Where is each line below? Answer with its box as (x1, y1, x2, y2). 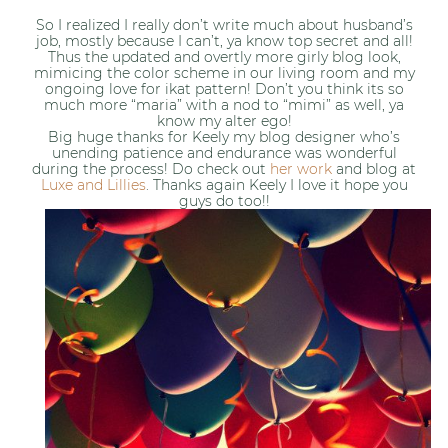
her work (270, 159, 332, 178)
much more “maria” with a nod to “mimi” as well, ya (44, 95, 404, 114)
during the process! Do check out (32, 159, 270, 178)
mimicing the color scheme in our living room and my (33, 63, 415, 82)
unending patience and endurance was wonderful (51, 143, 397, 162)
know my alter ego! (156, 111, 292, 130)
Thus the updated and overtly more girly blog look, (47, 47, 401, 66)
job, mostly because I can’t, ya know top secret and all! (35, 31, 413, 50)
